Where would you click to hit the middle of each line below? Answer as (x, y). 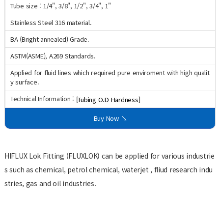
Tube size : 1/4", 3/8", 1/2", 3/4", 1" (61, 6)
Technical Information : (43, 99)
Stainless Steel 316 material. (51, 23)
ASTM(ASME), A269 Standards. (53, 56)
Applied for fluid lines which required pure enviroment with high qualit (110, 73)
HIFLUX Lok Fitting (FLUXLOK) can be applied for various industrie (109, 155)
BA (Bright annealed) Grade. (50, 39)
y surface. (25, 82)
